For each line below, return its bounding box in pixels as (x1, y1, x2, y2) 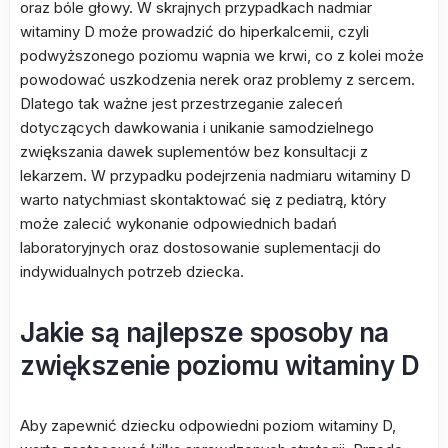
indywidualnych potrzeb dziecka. (20, 262, 244, 281)
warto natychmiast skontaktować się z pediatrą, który (20, 190, 386, 209)
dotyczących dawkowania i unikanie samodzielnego (20, 118, 374, 137)
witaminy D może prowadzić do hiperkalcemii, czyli (20, 22, 369, 41)
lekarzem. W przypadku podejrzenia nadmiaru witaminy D (20, 166, 411, 185)
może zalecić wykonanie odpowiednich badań (20, 214, 337, 233)
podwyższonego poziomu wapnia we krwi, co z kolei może (20, 46, 424, 65)
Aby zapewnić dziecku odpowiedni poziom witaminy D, (20, 416, 396, 435)
